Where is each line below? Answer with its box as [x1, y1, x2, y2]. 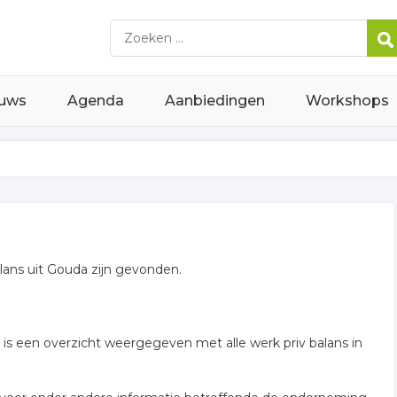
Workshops [306, 92, 389, 109]
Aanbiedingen [165, 92, 265, 109]
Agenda [67, 92, 124, 109]
